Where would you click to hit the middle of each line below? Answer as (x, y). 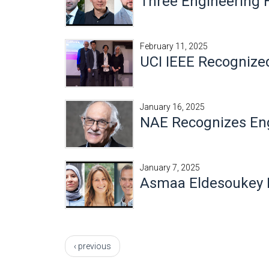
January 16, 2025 (172, 107)
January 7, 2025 (170, 168)
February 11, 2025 (174, 46)
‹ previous (92, 246)
